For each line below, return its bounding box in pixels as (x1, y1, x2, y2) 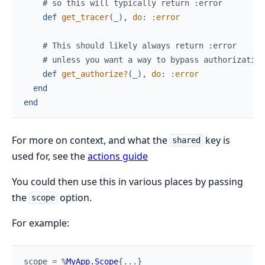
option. (57, 190, 92, 204)
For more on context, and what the (12, 133, 170, 147)
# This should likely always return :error (43, 40, 237, 50)
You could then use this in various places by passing (12, 174, 243, 188)
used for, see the (12, 149, 88, 163)
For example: (12, 216, 69, 230)
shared (172, 135, 201, 146)
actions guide (88, 149, 148, 163)
